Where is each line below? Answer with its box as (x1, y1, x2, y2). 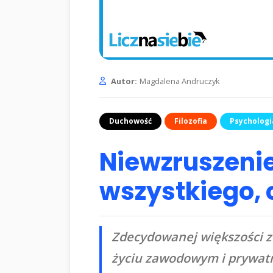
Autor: (111, 75, 137, 87)
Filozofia (174, 115, 207, 126)
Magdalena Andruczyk (140, 75, 220, 87)
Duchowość (109, 115, 152, 126)
